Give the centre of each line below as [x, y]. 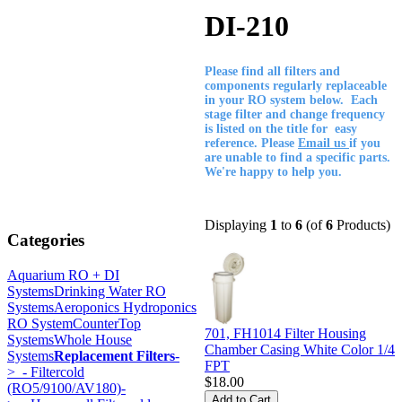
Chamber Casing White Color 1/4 [300, 349]
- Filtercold [50, 371]
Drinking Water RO [110, 291]
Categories [46, 240]
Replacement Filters [114, 355]
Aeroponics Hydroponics [125, 307]
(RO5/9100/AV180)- [66, 388]
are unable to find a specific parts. [297, 157]
